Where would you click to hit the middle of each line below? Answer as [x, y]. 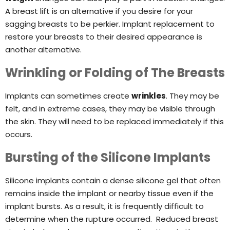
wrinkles [149, 95]
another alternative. [43, 49]
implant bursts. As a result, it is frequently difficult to [104, 206]
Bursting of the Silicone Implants [108, 157]
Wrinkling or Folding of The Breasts [115, 72]
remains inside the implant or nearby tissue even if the [109, 193]
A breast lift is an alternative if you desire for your [99, 11]
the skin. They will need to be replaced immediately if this [114, 121]
